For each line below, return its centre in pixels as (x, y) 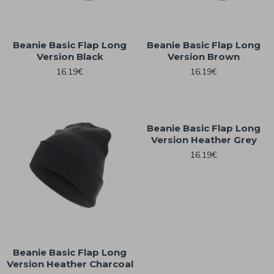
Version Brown (204, 56)
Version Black (70, 56)
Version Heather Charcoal (70, 264)
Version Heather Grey (204, 139)
